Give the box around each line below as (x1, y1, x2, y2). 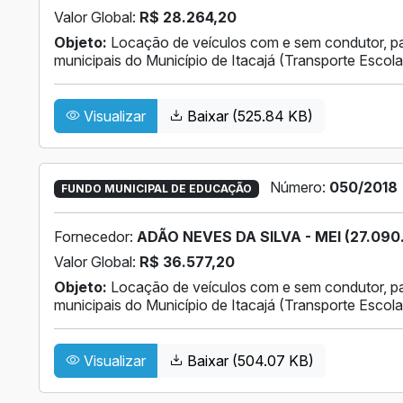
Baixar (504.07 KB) (184, 352, 314, 371)
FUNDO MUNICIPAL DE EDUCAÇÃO (60, 181, 252, 195)
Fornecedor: (54, 228, 137, 246)
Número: (269, 177, 329, 196)
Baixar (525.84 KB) (184, 106, 313, 125)
